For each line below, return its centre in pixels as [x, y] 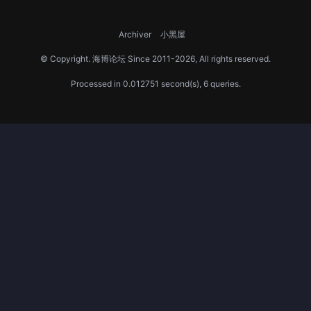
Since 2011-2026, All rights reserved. [198, 59]
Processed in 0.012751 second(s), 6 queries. [155, 84]
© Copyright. [66, 59]
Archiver [135, 34]
